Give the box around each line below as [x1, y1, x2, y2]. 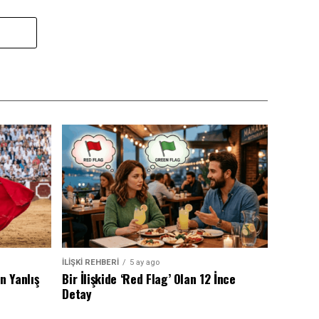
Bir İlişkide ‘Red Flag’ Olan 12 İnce [62, 269, 236, 288]
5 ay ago [130, 258, 160, 268]
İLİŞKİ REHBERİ [62, 258, 120, 268]
